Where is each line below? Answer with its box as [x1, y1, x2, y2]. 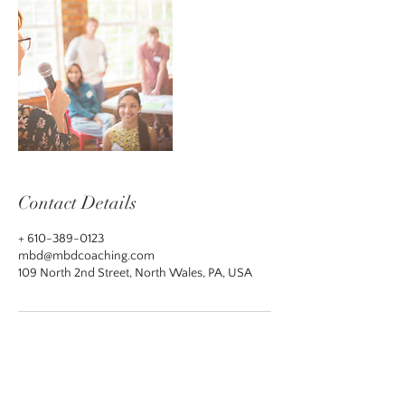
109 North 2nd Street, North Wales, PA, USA [18, 266, 252, 280]
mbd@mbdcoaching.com [18, 249, 155, 263]
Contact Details [18, 192, 137, 214]
